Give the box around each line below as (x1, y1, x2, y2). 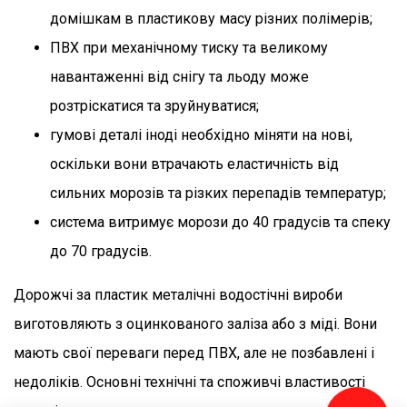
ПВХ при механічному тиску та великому (50, 38, 328, 56)
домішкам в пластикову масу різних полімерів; (50, 9, 372, 27)
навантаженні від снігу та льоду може (50, 67, 309, 85)
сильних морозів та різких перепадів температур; (50, 184, 386, 202)
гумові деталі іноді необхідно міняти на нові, (50, 125, 352, 144)
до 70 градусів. (50, 242, 152, 260)
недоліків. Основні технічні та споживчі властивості (14, 372, 365, 391)
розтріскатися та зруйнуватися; (50, 96, 259, 114)
